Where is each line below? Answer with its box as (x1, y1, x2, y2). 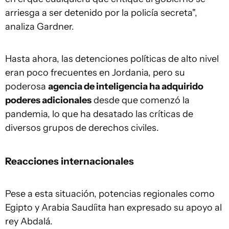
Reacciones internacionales (5, 154, 134, 167)
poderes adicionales (5, 94, 91, 106)
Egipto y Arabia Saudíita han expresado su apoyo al (5, 201, 222, 213)
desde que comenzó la (91, 94, 190, 106)
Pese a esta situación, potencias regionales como (5, 188, 215, 199)
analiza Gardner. (5, 20, 74, 32)
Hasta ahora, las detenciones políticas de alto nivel (5, 53, 219, 64)
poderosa (5, 80, 48, 92)
